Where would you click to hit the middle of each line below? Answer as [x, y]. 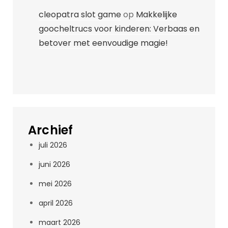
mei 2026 [55, 184]
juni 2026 [54, 164]
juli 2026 [53, 145]
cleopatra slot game [80, 15]
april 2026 [56, 203]
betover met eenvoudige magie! [103, 43]
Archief [51, 130]
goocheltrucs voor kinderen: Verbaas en [119, 29]
